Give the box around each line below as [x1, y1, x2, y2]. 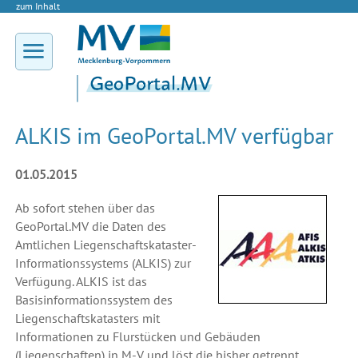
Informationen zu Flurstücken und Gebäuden [14, 328, 261, 345]
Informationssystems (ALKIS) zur [14, 255, 191, 272]
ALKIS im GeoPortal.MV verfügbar [14, 121, 334, 151]
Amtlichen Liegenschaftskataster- [14, 237, 197, 253]
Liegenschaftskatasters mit [14, 310, 160, 327]
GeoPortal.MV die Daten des [14, 218, 166, 235]
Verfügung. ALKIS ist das [14, 273, 147, 290]
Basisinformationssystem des [14, 292, 173, 308]
